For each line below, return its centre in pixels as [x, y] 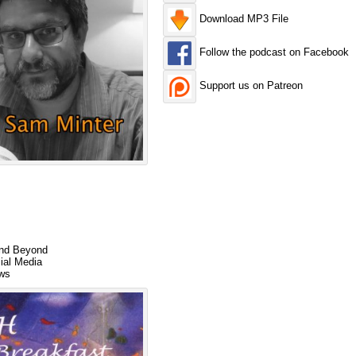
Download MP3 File [243, 19]
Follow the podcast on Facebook [273, 52]
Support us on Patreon [250, 86]
